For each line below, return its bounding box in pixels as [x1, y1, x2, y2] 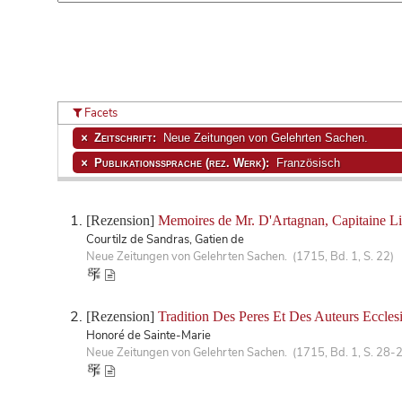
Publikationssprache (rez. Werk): [93, 156, 273, 169]
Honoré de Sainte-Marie [86, 327, 211, 344]
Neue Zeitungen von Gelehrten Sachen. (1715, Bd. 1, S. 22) [86, 248, 394, 265]
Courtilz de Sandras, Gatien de [86, 231, 244, 248]
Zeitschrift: [93, 132, 160, 144]
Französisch [272, 156, 340, 169]
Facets [82, 104, 118, 121]
